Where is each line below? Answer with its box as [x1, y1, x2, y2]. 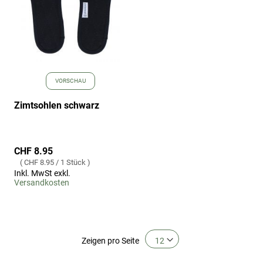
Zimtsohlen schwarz [14, 99, 99, 111]
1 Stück [60, 157, 86, 167]
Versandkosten [14, 177, 69, 187]
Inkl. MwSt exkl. [14, 168, 70, 178]
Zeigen [81, 235, 106, 245]
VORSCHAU [55, 77, 86, 84]
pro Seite [107, 235, 139, 245]
